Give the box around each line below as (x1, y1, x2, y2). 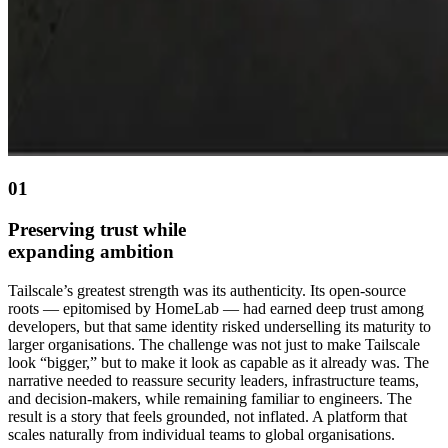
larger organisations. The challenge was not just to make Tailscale (8, 335, 420, 353)
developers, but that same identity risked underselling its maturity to (8, 317, 431, 335)
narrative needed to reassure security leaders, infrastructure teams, (8, 371, 419, 389)
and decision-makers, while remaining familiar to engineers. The (8, 389, 412, 407)
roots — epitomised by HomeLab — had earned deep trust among (8, 299, 424, 317)
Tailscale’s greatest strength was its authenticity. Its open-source (8, 281, 406, 299)
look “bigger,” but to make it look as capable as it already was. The (8, 353, 429, 371)
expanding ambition (8, 241, 174, 263)
